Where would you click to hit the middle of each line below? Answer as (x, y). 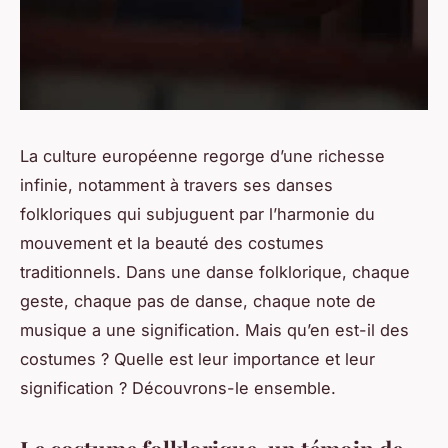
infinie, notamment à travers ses (148, 184)
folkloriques (66, 213)
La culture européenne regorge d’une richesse (202, 155)
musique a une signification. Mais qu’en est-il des (214, 329)
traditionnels (68, 271)
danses (304, 184)
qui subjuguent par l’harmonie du (243, 213)
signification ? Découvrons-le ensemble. (178, 387)
